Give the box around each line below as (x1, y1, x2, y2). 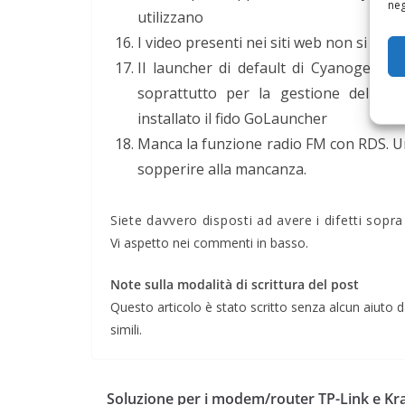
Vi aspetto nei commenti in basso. (110, 233, 308, 251)
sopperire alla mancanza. (137, 158, 306, 179)
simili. (110, 320, 142, 338)
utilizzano (137, 6, 203, 27)
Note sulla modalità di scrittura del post (110, 275, 359, 293)
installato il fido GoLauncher (137, 108, 327, 128)
